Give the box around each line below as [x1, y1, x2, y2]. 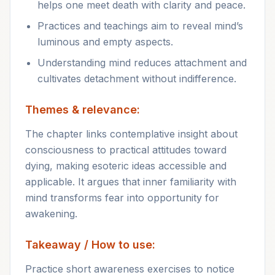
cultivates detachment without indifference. [37, 72, 236, 85]
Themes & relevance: [25, 103, 140, 116]
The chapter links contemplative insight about [25, 128, 238, 140]
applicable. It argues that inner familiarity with [25, 176, 236, 188]
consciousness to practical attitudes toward [25, 144, 227, 156]
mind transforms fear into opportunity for [25, 192, 219, 204]
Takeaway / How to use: [25, 238, 155, 251]
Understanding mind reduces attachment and [37, 56, 247, 69]
